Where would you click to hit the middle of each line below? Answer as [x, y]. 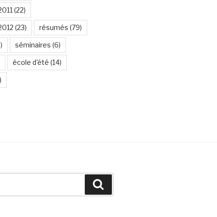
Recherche [125, 184]
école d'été [31, 62]
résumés [54, 27]
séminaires [33, 45]
